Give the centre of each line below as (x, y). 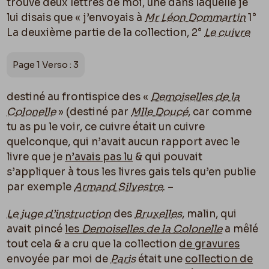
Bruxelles (159, 214)
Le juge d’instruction (59, 214)
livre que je (36, 157)
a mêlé (240, 229)
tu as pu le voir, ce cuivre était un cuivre (106, 127)
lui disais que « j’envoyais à (76, 17)
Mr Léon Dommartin (195, 17)
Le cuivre (227, 32)
